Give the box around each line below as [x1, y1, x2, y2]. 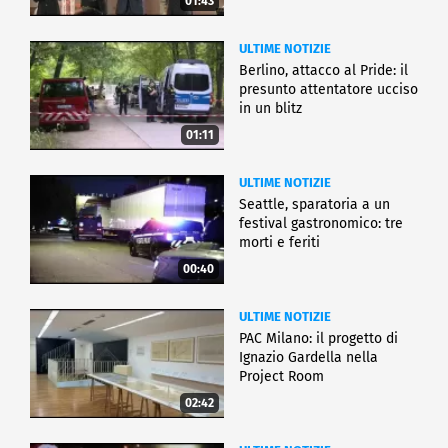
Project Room [239, 368, 324, 386]
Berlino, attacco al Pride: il [239, 62, 408, 80]
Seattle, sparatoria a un [239, 196, 390, 214]
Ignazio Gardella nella [239, 349, 378, 367]
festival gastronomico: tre [239, 215, 403, 233]
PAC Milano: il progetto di [239, 330, 398, 348]
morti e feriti [239, 234, 320, 252]
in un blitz [239, 100, 302, 118]
